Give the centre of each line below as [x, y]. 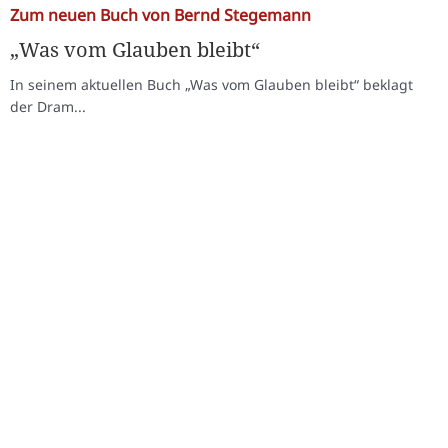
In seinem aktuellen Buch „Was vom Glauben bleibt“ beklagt [211, 84]
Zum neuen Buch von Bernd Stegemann [160, 14]
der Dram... [48, 106]
